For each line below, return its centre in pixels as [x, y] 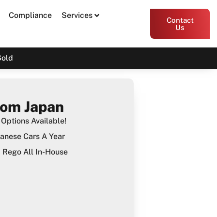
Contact [180, 20]
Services [77, 15]
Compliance [30, 15]
